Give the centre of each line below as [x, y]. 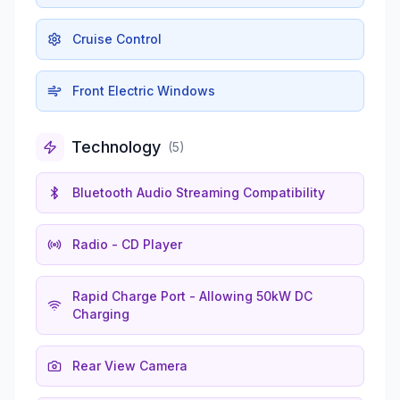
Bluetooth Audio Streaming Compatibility [199, 192]
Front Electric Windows [144, 90]
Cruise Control [117, 38]
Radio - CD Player [127, 244]
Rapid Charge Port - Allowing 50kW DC [192, 296]
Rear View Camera [130, 365]
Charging [101, 313]
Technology [116, 146]
